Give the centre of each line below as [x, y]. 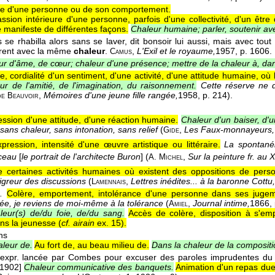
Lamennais [109, 182]
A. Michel [166, 157]
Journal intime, [221, 203]
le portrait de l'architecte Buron [81, 157]
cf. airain [78, 223]
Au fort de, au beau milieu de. [92, 245]
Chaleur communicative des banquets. [99, 267]
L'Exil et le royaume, [176, 51]
